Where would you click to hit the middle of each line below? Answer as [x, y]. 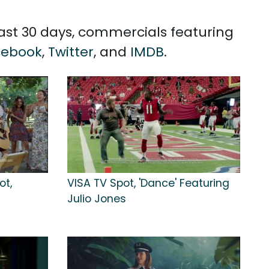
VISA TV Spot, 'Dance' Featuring [148, 183]
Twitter [71, 52]
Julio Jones [97, 199]
